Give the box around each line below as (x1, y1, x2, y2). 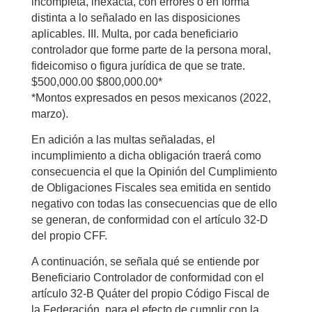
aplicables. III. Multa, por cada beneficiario (31, 27, 238, 40)
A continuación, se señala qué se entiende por (31, 255, 259, 267)
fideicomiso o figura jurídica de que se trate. (31, 59, 245, 72)
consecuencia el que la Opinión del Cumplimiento (31, 165, 277, 178)
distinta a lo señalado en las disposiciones (31, 11, 240, 24)
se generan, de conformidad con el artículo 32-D (31, 213, 268, 226)
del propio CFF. (31, 229, 107, 242)
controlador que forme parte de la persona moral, (31, 43, 271, 56)
